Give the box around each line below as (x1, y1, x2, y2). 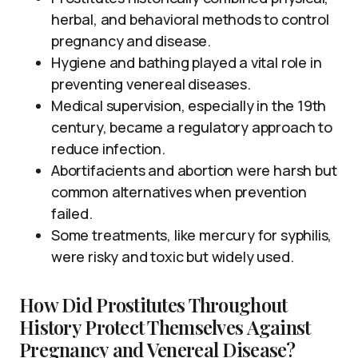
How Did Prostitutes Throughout (19, 291, 288, 317)
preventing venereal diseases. (51, 74, 251, 93)
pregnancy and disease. (51, 30, 212, 50)
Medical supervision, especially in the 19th (51, 95, 327, 115)
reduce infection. (51, 138, 165, 158)
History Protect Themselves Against (19, 313, 311, 340)
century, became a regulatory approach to (51, 117, 332, 137)
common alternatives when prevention (51, 181, 307, 201)
